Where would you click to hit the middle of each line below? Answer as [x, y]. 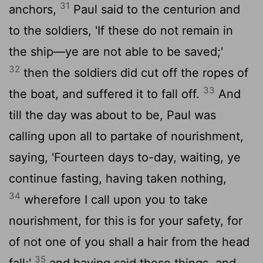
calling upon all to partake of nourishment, [126, 136]
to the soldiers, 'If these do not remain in [121, 30]
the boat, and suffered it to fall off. [106, 94]
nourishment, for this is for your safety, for [126, 220]
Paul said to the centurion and [155, 9]
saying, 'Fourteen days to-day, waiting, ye [125, 157]
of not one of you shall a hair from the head [129, 242]
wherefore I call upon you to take [114, 199]
